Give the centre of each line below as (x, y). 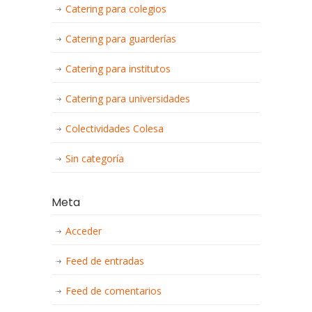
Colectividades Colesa (115, 128)
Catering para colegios (116, 9)
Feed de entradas (105, 261)
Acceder (84, 231)
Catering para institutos (118, 69)
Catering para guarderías (121, 39)
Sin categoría (95, 158)
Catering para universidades (128, 99)
